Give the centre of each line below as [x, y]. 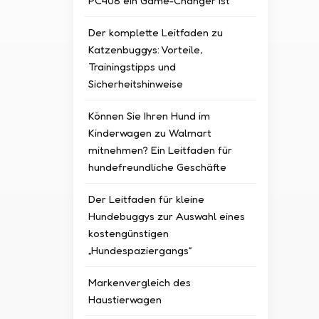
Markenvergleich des [140, 282]
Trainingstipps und [132, 66]
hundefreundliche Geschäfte [158, 167]
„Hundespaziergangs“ [140, 250]
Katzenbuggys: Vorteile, [146, 49]
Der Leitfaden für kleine [147, 199]
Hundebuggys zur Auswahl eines [167, 216]
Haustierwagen [125, 299]
